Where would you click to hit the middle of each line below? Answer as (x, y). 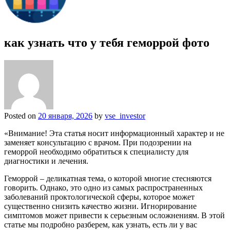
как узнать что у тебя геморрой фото (107, 42)
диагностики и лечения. (46, 161)
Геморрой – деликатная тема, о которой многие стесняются (108, 178)
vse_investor (125, 116)
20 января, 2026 (65, 116)
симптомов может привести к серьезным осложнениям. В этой (114, 215)
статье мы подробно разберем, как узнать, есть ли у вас (101, 224)
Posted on (21, 116)
